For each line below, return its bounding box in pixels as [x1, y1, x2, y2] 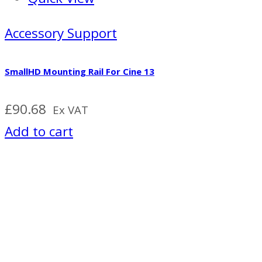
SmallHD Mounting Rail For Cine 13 [5, 65, 154, 78]
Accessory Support [5, 24, 117, 43]
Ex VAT [53, 102, 88, 118]
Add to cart [5, 122, 73, 141]
